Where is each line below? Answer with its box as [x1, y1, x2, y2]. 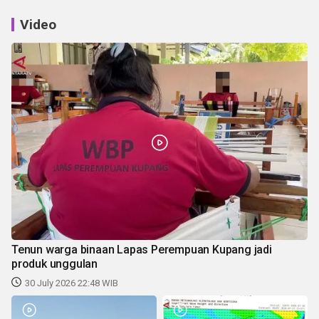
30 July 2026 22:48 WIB [25, 278, 118, 289]
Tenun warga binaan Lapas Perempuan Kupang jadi [11, 243, 272, 257]
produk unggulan [11, 257, 98, 271]
